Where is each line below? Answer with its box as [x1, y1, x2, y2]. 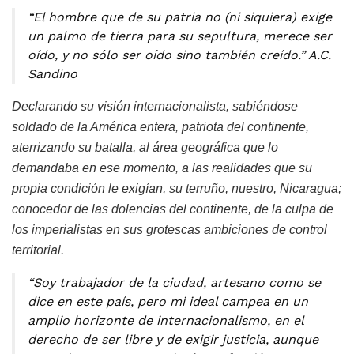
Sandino [28, 66, 77, 81]
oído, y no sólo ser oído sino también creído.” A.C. [28, 47, 331, 62]
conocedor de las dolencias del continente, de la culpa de [12, 201, 333, 216]
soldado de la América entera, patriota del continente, [12, 119, 309, 134]
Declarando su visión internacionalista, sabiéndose [12, 99, 298, 113]
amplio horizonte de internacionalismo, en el [28, 312, 303, 328]
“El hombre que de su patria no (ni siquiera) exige [28, 9, 332, 24]
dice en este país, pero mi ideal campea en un [28, 293, 308, 309]
